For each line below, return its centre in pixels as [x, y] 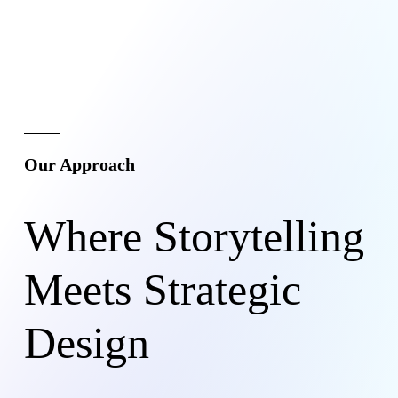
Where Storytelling [194, 237]
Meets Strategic [162, 290]
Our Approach [79, 165]
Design [86, 343]
